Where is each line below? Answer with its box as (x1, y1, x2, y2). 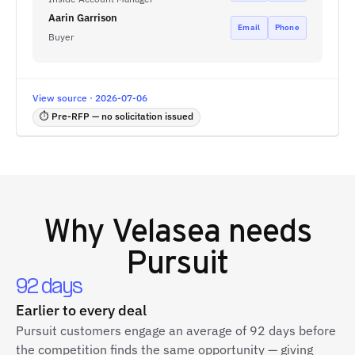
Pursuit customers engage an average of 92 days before (16, 323, 336, 338)
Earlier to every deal (16, 301, 147, 319)
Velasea (112, 208, 220, 250)
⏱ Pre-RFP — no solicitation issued (40, 110, 193, 122)
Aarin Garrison (48, 11, 117, 25)
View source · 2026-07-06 (32, 92, 147, 104)
